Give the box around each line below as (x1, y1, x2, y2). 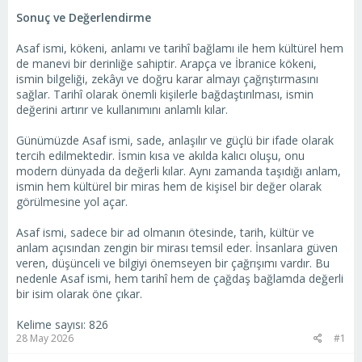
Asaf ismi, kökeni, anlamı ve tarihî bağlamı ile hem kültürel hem (16, 40, 343, 57)
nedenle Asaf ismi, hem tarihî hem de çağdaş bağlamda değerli (16, 271, 343, 287)
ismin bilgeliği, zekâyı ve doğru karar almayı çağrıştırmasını (16, 71, 318, 87)
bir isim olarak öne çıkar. (16, 286, 142, 302)
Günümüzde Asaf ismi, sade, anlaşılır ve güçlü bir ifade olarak (16, 133, 334, 149)
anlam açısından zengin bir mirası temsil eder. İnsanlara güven (16, 240, 338, 256)
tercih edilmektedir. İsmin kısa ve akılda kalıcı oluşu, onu (16, 148, 305, 164)
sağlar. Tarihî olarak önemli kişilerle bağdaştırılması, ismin (16, 86, 314, 103)
